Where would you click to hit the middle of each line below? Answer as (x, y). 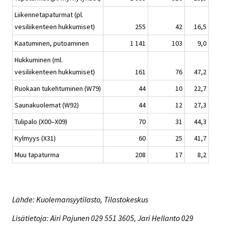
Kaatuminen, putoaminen (52, 43)
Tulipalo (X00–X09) (41, 121)
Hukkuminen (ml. (39, 60)
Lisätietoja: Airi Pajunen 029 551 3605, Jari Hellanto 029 (103, 218)
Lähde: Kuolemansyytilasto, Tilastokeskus (80, 199)
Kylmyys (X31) (35, 138)
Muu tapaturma (37, 154)
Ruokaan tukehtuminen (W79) (58, 88)
